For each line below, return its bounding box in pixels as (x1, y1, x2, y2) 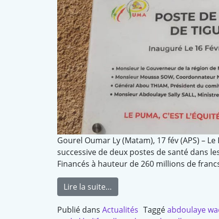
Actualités (102, 204, 138, 216)
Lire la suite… (64, 181, 112, 193)
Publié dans (57, 204, 102, 216)
